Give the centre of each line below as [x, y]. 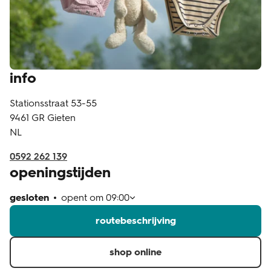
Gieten [61, 118]
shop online [135, 252]
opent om [83, 198]
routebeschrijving [135, 220]
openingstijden [60, 172]
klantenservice [55, 21]
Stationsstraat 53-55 [53, 103]
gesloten [29, 198]
